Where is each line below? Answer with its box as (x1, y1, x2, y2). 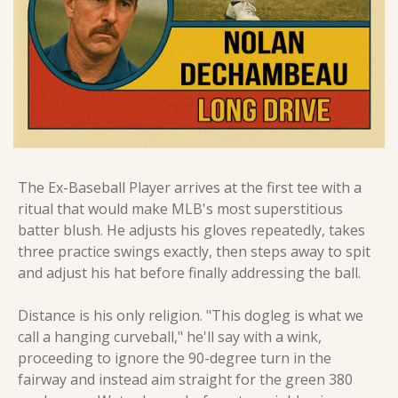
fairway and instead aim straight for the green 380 (18, 369, 353, 389)
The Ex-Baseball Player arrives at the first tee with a (18, 177, 362, 197)
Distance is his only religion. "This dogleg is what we (18, 305, 363, 325)
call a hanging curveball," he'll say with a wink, (18, 326, 322, 346)
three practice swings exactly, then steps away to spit (18, 241, 370, 261)
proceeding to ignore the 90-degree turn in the (18, 347, 331, 368)
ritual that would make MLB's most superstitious (18, 198, 343, 219)
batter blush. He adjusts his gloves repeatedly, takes (18, 219, 365, 240)
